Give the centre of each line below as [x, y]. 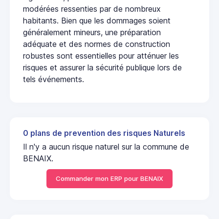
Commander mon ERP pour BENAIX [109, 179]
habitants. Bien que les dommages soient [97, 20]
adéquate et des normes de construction [97, 44]
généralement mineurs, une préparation [92, 32]
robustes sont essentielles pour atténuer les [101, 55]
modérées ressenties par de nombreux [92, 9]
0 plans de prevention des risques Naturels [104, 133]
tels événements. [54, 79]
